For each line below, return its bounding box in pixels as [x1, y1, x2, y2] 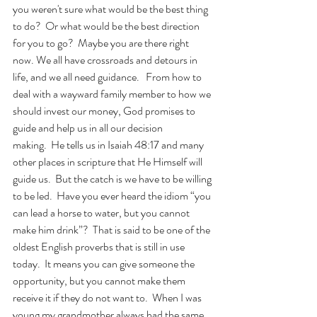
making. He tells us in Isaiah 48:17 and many [13, 137, 206, 153]
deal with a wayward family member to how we [13, 86, 213, 102]
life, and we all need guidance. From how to [13, 69, 204, 85]
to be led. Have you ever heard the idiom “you [13, 188, 213, 204]
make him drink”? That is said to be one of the [13, 221, 212, 238]
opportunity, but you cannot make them [13, 272, 188, 289]
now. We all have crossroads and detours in [13, 52, 200, 68]
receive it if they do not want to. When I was [13, 289, 204, 306]
